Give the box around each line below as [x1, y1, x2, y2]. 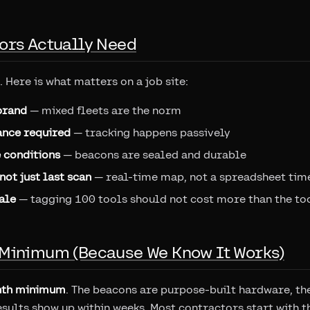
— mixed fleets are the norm [27, 104, 181, 117]
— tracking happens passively [71, 126, 230, 139]
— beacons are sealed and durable [60, 148, 246, 161]
